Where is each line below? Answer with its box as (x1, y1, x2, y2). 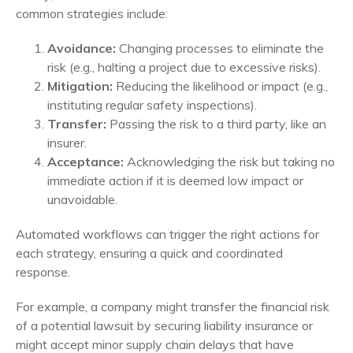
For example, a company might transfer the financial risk (16, 298, 329, 314)
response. (16, 263, 70, 280)
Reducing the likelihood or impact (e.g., (116, 77, 328, 94)
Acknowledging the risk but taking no (124, 153, 335, 169)
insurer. (47, 134, 87, 150)
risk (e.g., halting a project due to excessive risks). (47, 58, 321, 75)
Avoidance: (47, 39, 119, 56)
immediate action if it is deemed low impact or (47, 172, 303, 188)
